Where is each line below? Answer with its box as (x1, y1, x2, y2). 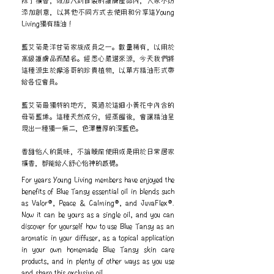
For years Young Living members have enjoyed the (21, 174, 174, 184)
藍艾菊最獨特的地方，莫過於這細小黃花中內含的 (21, 100, 174, 109)
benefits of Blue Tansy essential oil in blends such (21, 186, 174, 196)
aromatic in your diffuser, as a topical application (21, 232, 174, 242)
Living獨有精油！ (21, 18, 73, 28)
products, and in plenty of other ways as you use (21, 256, 174, 265)
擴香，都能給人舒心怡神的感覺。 (21, 158, 122, 168)
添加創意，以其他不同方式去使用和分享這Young (21, 7, 174, 17)
